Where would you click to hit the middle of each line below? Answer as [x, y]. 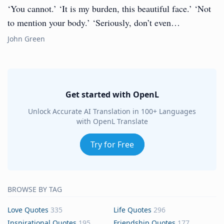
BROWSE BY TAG [35, 189]
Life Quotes [132, 210]
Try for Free [112, 144]
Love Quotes [28, 210]
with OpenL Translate [112, 121]
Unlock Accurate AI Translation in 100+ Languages [112, 111]
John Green [26, 39]
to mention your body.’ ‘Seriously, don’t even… [94, 22]
